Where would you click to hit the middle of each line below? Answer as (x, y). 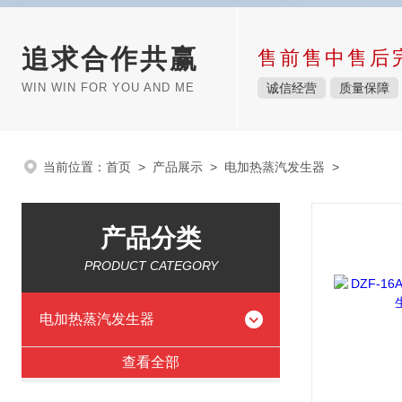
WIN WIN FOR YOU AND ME (108, 87)
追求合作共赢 (110, 59)
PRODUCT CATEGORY (151, 266)
